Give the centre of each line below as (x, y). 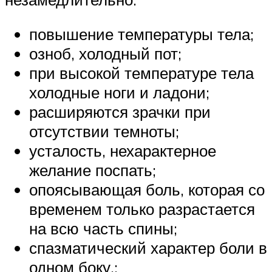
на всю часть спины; (103, 229)
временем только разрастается (142, 209)
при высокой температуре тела (141, 73)
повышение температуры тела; (141, 34)
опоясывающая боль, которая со (147, 190)
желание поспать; (93, 170)
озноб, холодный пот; (105, 54)
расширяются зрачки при (120, 112)
